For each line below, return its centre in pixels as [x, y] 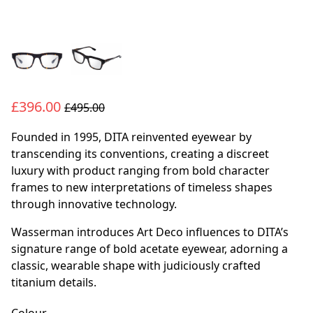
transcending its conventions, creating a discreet [140, 154]
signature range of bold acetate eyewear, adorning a [150, 249]
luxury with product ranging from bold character [140, 171]
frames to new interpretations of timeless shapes [142, 188]
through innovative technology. [94, 204]
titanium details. [54, 283]
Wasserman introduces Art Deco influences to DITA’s [150, 232]
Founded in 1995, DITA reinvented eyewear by [131, 137]
